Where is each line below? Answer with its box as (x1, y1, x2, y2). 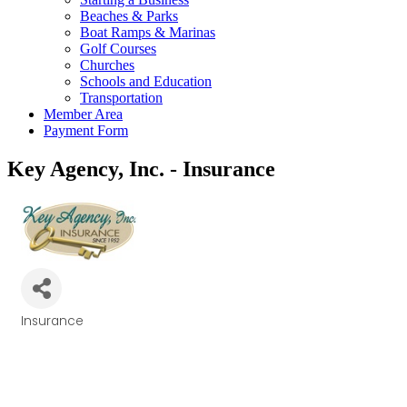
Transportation (80, 90, 163, 105)
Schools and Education (80, 74, 212, 89)
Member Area (44, 106, 123, 122)
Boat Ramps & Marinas (80, 25, 215, 40)
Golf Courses (80, 41, 156, 56)
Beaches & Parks (80, 8, 178, 24)
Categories (20, 323, 96, 341)
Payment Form (44, 123, 128, 138)
